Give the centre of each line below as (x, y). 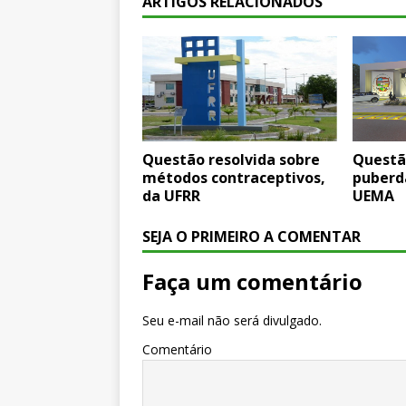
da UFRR (171, 196)
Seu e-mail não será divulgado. (232, 321)
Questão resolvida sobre (231, 160)
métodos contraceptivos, (234, 178)
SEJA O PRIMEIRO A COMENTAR (251, 237)
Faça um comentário (252, 282)
